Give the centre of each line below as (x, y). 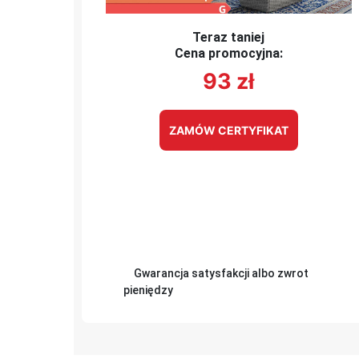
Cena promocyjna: (228, 54)
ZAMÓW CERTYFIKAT (228, 131)
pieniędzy (148, 290)
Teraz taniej (229, 38)
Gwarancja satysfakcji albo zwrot (221, 274)
